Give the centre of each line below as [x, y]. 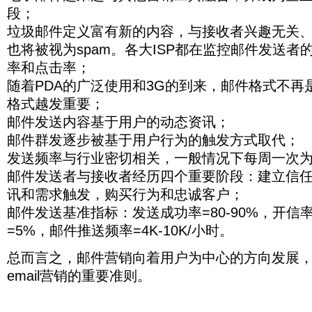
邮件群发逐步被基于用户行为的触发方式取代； [153, 140]
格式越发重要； [56, 104]
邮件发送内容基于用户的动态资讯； [118, 122]
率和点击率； [49, 68]
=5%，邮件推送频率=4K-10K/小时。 [120, 231]
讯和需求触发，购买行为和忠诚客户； [125, 195]
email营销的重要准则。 [79, 275]
